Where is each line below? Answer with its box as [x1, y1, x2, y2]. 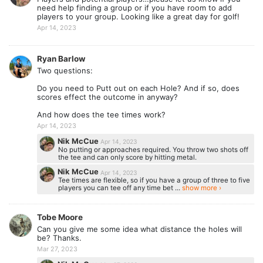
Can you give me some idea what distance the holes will [37, 224, 242, 234]
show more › [181, 184, 221, 193]
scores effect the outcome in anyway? [37, 92, 178, 102]
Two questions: [37, 66, 93, 76]
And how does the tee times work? [37, 110, 166, 120]
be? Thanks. [37, 233, 82, 243]
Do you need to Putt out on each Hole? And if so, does [37, 83, 240, 93]
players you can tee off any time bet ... [58, 184, 182, 193]
